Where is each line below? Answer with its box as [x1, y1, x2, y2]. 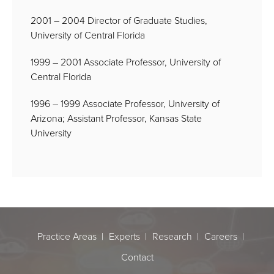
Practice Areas [37, 229, 97, 243]
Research [152, 229, 192, 243]
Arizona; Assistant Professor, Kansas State [31, 111, 202, 125]
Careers [204, 229, 237, 243]
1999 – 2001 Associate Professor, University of [31, 55, 221, 69]
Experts [108, 229, 140, 243]
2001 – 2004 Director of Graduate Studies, [31, 13, 207, 28]
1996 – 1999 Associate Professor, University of [31, 97, 220, 111]
